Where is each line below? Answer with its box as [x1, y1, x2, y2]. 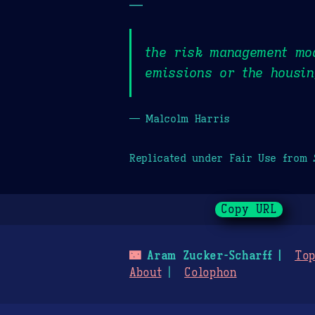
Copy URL [221, 202, 278, 217]
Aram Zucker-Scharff [140, 249, 272, 264]
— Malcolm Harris [129, 111, 230, 125]
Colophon [184, 266, 237, 281]
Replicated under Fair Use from [129, 150, 314, 165]
